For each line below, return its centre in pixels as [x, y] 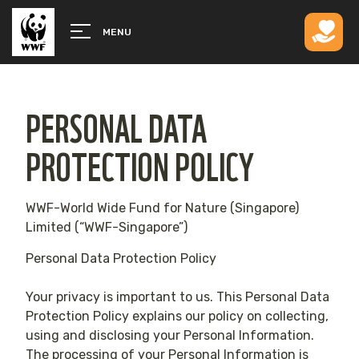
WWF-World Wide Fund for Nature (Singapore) [163, 208]
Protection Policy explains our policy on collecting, [177, 316]
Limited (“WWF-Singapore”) [107, 228]
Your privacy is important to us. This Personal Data [178, 296]
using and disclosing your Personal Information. [170, 335]
